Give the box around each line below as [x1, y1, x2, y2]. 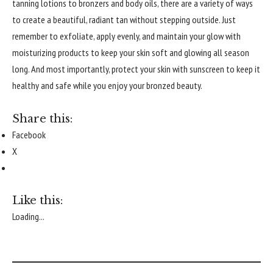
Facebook [12, 128, 46, 141]
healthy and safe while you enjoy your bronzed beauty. [12, 79, 202, 92]
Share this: [12, 112, 73, 126]
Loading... [12, 210, 44, 223]
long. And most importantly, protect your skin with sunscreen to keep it [12, 63, 260, 76]
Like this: [12, 194, 63, 208]
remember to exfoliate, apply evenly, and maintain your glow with [12, 30, 241, 43]
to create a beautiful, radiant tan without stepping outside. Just [12, 13, 236, 26]
